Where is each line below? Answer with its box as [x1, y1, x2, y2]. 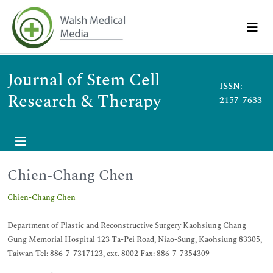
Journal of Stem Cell [7, 67, 160, 93]
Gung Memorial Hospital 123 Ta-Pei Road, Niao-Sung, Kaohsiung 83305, [7, 233, 262, 246]
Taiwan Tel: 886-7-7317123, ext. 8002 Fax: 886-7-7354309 [7, 247, 210, 260]
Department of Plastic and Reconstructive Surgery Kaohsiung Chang [7, 219, 246, 232]
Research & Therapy [7, 88, 161, 115]
